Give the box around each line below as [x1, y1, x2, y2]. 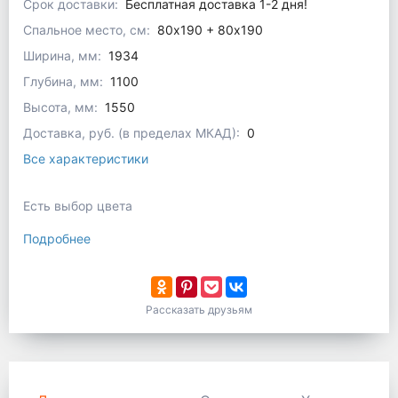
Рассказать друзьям [146, 303, 252, 317]
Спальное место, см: [23, 22, 150, 38]
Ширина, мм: [23, 48, 101, 64]
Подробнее [23, 231, 91, 247]
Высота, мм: [23, 99, 98, 115]
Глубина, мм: [23, 74, 103, 90]
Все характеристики [23, 151, 148, 167]
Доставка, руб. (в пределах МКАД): [23, 125, 240, 141]
